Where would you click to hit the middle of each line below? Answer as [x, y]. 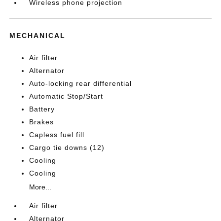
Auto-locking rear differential [81, 83]
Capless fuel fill [57, 134]
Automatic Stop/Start [66, 96]
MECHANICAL [38, 35]
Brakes [42, 122]
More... [40, 187]
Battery [42, 109]
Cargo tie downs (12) [67, 147]
